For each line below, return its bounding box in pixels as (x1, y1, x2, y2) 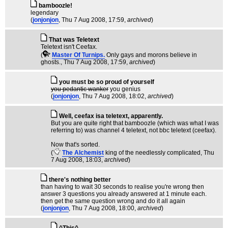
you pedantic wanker (51, 85, 108, 93)
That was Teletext (49, 36, 99, 43)
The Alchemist (62, 149, 104, 156)
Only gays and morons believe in (106, 51, 197, 59)
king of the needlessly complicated (105, 149, 201, 156)
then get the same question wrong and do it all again (41, 197, 185, 205)
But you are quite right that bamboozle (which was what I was (51, 120, 219, 127)
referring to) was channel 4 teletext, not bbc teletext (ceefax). (51, 127, 216, 134)
